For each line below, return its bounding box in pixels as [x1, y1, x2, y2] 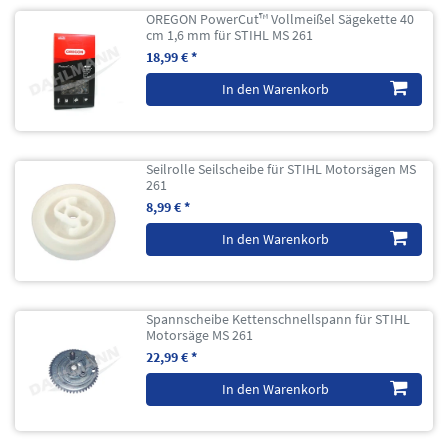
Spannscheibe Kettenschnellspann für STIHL [146, 309, 411, 328]
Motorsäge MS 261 [146, 325, 254, 344]
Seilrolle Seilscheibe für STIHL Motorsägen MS [146, 159, 417, 178]
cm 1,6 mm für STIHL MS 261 [146, 25, 314, 44]
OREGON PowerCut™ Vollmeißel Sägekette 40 [146, 9, 415, 28]
